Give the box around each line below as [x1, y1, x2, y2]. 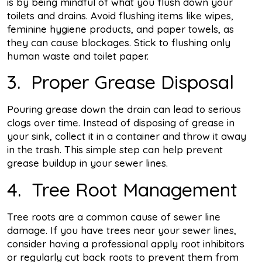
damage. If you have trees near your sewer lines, [7, 223, 236, 236]
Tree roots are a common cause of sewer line [7, 210, 220, 223]
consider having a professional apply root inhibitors [7, 237, 244, 250]
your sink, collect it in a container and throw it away [7, 130, 246, 143]
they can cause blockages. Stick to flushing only [7, 36, 230, 49]
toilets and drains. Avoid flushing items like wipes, [7, 9, 233, 22]
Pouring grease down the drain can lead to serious [7, 103, 241, 116]
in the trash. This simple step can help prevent [7, 143, 223, 156]
